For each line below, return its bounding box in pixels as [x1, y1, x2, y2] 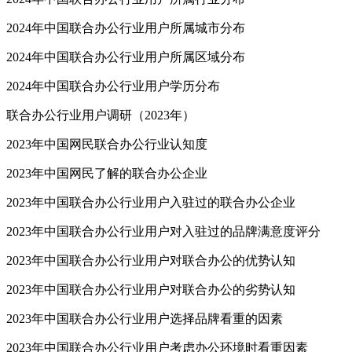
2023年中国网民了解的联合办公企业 [6, 167, 207, 181]
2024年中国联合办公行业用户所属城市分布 [6, 21, 245, 35]
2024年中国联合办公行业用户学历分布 [6, 79, 220, 93]
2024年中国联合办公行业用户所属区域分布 [6, 50, 245, 64]
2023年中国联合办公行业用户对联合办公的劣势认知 [6, 283, 295, 297]
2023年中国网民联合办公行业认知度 [6, 137, 207, 152]
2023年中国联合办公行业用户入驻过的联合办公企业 [6, 196, 295, 210]
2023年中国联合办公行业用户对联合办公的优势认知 [6, 254, 295, 268]
